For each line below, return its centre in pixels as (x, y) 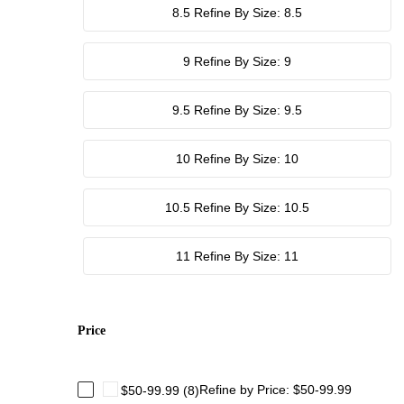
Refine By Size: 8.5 (248, 12)
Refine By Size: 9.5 (248, 110)
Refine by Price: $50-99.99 (275, 389)
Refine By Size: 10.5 (252, 207)
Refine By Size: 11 (246, 256)
